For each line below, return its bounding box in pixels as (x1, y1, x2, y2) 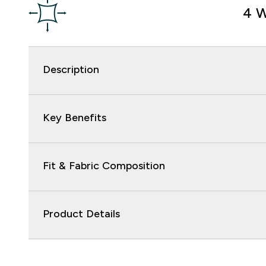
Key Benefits (43, 112, 106, 123)
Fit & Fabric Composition (43, 160, 165, 172)
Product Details (43, 208, 120, 220)
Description (43, 64, 99, 75)
